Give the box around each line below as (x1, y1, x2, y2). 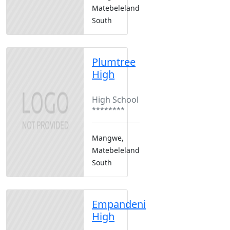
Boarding (95, 87, 124, 96)
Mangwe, (92, 132, 124, 143)
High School (92, 93, 139, 105)
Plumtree (92, 54, 136, 69)
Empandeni (92, 197, 146, 211)
